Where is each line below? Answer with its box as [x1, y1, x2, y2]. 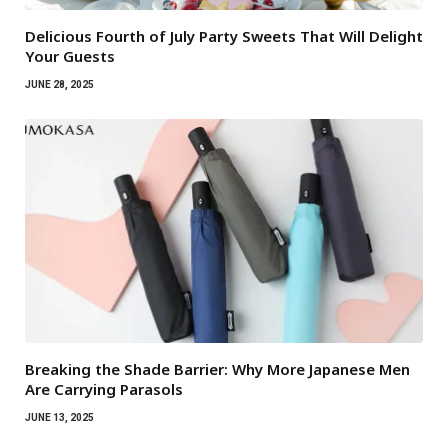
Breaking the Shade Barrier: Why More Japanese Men [25, 358, 410, 379]
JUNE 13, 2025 [25, 411, 94, 423]
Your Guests [25, 46, 115, 67]
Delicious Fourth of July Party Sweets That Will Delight [25, 26, 423, 47]
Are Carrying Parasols [25, 378, 183, 399]
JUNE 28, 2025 [25, 79, 94, 91]
